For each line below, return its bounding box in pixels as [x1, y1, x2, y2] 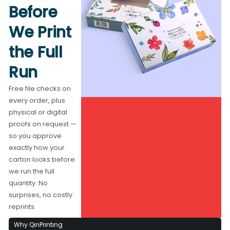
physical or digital [9, 107, 68, 117]
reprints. [9, 201, 36, 212]
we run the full [9, 166, 55, 176]
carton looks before [9, 154, 75, 164]
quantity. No [9, 178, 48, 188]
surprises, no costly [9, 189, 73, 200]
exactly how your [9, 142, 65, 152]
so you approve [9, 130, 62, 141]
